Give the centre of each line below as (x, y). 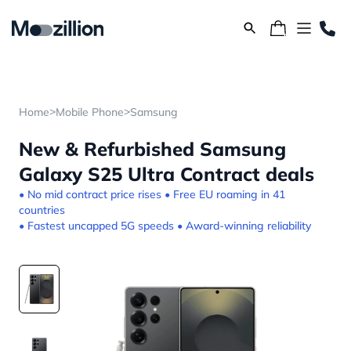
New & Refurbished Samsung (152, 149)
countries (42, 210)
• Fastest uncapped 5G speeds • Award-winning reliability (165, 226)
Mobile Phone (90, 112)
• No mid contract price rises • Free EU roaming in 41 (152, 194)
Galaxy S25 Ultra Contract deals (166, 174)
